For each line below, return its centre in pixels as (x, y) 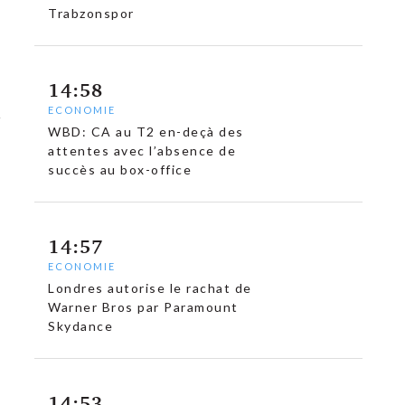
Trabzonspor (91, 14)
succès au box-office (120, 170)
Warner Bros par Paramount (143, 307)
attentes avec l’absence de (142, 151)
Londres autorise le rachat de (150, 288)
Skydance (81, 326)
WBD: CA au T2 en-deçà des (146, 132)
